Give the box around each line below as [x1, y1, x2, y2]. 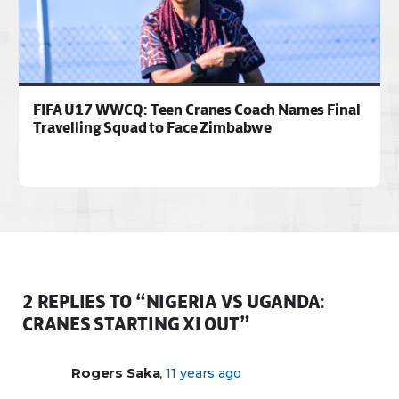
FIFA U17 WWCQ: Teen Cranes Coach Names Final [33, 100, 361, 119]
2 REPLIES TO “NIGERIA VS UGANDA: [22, 289, 325, 313]
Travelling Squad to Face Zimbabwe [33, 118, 273, 137]
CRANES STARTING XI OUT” [22, 312, 250, 336]
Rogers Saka [71, 365, 160, 381]
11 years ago [166, 365, 242, 381]
